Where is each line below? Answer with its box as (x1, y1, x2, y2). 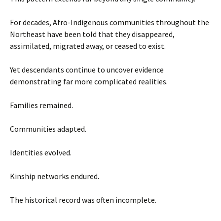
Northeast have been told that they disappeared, (10, 29, 175, 39)
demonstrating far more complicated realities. (10, 76, 168, 86)
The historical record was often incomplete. (10, 194, 156, 205)
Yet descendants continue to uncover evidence (10, 64, 164, 74)
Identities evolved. (10, 147, 72, 157)
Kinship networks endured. (10, 171, 99, 181)
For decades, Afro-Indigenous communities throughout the (10, 17, 209, 27)
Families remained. (10, 100, 73, 110)
